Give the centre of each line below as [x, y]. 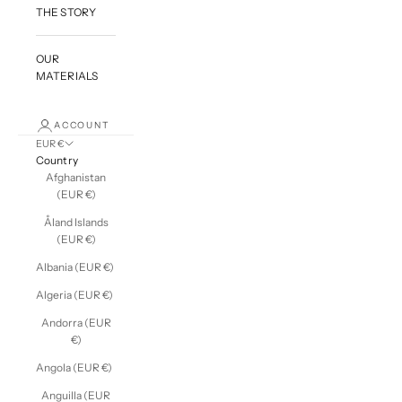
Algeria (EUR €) [74, 294]
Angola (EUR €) [74, 367]
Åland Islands [76, 222]
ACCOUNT [82, 125]
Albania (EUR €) [75, 267]
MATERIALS [67, 75]
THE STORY [66, 12]
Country [57, 160]
